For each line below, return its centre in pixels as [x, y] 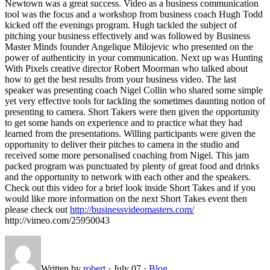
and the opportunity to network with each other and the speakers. [128, 177]
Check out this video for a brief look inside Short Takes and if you [130, 188]
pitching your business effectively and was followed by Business [127, 36]
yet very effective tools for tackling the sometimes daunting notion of [135, 101]
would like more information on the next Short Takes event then [126, 199]
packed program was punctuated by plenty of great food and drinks [132, 166]
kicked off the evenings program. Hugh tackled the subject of [121, 25]
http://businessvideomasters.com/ [132, 210]
